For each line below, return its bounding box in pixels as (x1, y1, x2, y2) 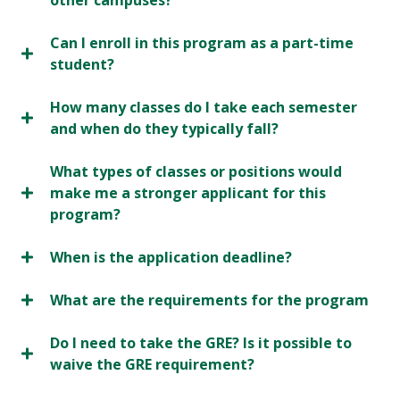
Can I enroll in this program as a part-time (50, 33, 354, 54)
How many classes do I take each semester (50, 97, 357, 118)
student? (50, 54, 114, 75)
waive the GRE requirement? (50, 354, 254, 375)
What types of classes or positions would (50, 162, 342, 182)
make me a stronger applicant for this (50, 183, 326, 204)
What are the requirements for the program (50, 290, 369, 311)
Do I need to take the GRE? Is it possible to (50, 333, 352, 354)
